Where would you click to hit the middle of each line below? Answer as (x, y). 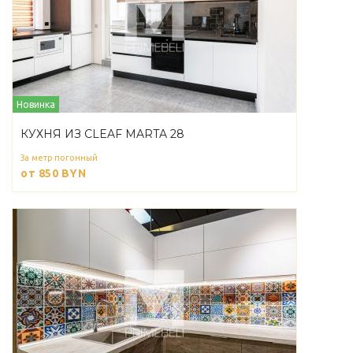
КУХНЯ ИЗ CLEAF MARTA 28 (102, 134)
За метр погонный (59, 158)
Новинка (36, 105)
